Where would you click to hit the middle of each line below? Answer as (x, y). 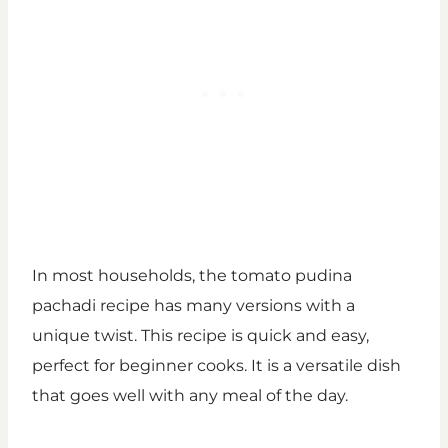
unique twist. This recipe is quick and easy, (200, 335)
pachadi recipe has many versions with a (193, 305)
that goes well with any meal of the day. (190, 395)
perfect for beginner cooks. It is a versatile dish (216, 365)
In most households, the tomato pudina (192, 275)
